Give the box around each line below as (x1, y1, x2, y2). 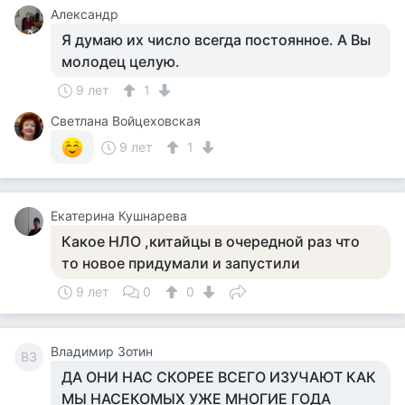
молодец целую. (61, 52, 180, 71)
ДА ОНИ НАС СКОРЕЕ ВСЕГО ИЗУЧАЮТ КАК (61, 368, 376, 386)
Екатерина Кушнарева (51, 208, 187, 223)
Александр (51, 6, 118, 22)
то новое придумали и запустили (61, 254, 300, 272)
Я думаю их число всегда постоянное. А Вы (61, 31, 371, 49)
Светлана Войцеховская (51, 113, 201, 128)
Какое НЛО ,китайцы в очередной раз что (61, 232, 360, 250)
